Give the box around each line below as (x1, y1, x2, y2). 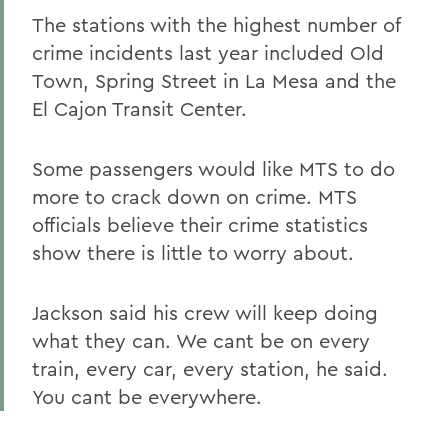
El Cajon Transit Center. (32, 96, 247, 121)
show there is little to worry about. (32, 240, 354, 265)
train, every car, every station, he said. (32, 356, 388, 381)
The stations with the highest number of (32, 12, 400, 37)
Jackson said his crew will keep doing (32, 300, 378, 325)
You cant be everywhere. (32, 384, 262, 409)
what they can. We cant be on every (32, 328, 370, 353)
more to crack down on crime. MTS (32, 184, 357, 209)
